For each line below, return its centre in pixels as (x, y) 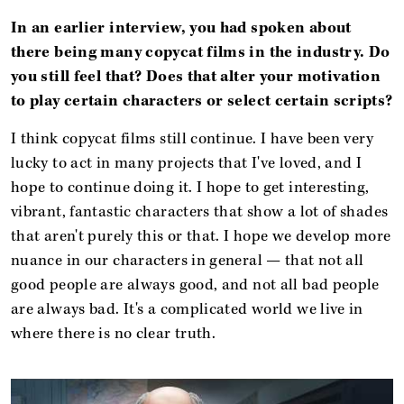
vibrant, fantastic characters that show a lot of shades (200, 211)
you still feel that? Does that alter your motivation (196, 76)
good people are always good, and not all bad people (195, 285)
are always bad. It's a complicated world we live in (187, 309)
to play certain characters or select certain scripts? (202, 101)
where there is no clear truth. (114, 333)
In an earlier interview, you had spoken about (181, 28)
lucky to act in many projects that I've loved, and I (187, 163)
